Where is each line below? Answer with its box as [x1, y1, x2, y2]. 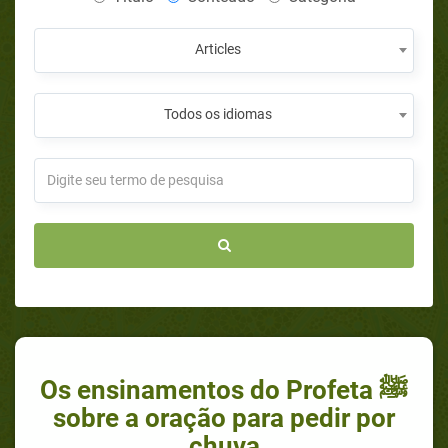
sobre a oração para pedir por [53, 402, 395, 433]
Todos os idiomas [164, 105, 272, 122]
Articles [195, 40, 241, 57]
